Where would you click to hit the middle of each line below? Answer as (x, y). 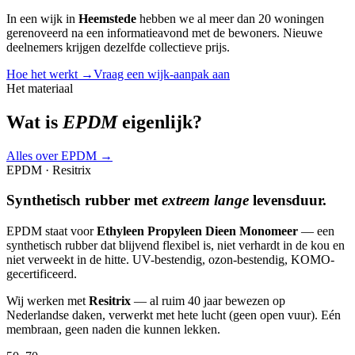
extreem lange (205, 200)
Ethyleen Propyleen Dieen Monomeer (197, 231)
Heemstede (107, 18)
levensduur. (288, 200)
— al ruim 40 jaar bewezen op (208, 300)
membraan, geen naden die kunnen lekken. (113, 329)
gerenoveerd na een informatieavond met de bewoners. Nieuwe (164, 32)
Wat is (34, 122)
